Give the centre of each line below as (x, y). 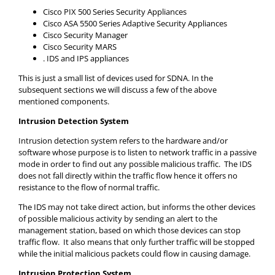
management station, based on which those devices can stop (130, 230)
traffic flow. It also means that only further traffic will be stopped (137, 242)
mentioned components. (64, 101)
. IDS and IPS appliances (86, 58)
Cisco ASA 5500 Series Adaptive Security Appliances (135, 23)
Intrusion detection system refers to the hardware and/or (123, 140)
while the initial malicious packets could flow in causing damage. (134, 253)
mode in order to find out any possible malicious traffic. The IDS (135, 164)
